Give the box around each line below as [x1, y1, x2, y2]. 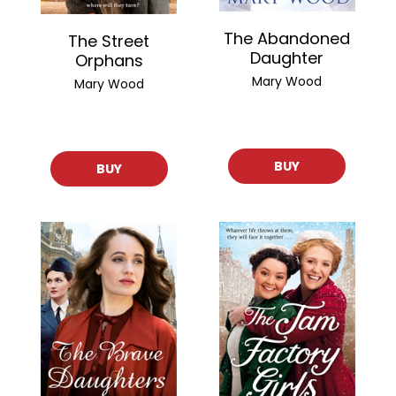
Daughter [250, 46, 324, 69]
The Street [68, 30, 150, 53]
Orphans [74, 49, 143, 72]
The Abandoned [224, 27, 351, 49]
